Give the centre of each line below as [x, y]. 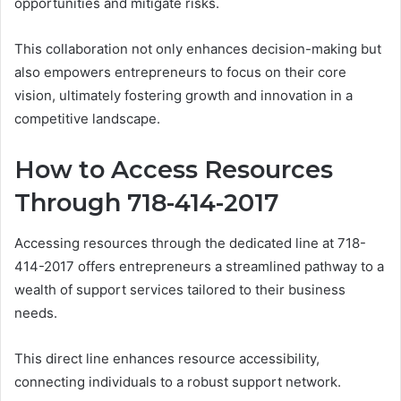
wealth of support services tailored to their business [180, 289]
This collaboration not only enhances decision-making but [198, 49]
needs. [36, 312]
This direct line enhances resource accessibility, [167, 358]
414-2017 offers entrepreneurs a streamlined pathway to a [199, 266]
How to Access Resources [174, 170]
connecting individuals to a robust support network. [178, 381]
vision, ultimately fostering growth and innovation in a [183, 96]
